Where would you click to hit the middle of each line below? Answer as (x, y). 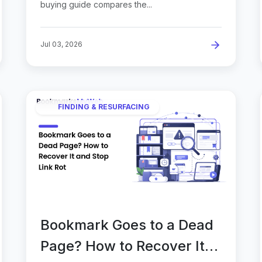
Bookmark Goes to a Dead (127, 225)
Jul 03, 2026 (61, 44)
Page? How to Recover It (123, 246)
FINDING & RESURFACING (104, 107)
